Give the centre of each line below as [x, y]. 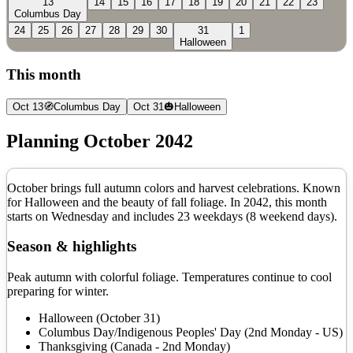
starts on [28, 216]
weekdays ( [220, 216]
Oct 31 [149, 106]
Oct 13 [28, 106]
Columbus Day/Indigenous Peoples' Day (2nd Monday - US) [191, 333]
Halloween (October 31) [99, 318]
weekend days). [297, 216]
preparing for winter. [58, 292]
